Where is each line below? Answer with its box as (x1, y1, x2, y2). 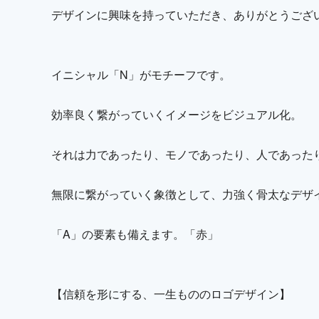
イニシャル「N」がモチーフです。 (51, 66, 231, 83)
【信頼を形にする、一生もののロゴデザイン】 (51, 286, 291, 303)
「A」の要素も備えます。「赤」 (51, 226, 219, 243)
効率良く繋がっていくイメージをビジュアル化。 (51, 106, 302, 123)
